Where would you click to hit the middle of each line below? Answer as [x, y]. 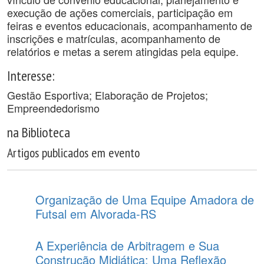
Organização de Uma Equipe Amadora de [145, 199]
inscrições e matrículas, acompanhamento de [114, 38]
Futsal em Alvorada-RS [96, 214]
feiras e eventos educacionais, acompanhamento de [130, 25]
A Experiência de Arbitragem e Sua [127, 245]
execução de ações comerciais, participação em [120, 12]
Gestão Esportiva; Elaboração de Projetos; [108, 95]
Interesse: [31, 75]
